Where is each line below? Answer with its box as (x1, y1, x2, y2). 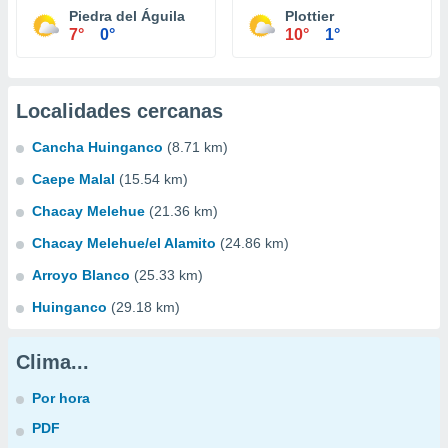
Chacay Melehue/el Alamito (32, 235, 216, 251)
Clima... (16, 351, 89, 373)
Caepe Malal (32, 171, 115, 187)
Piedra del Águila (69, 8, 185, 24)
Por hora (32, 390, 90, 406)
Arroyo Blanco (32, 267, 130, 283)
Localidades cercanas (16, 100, 223, 122)
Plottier (285, 8, 334, 24)
